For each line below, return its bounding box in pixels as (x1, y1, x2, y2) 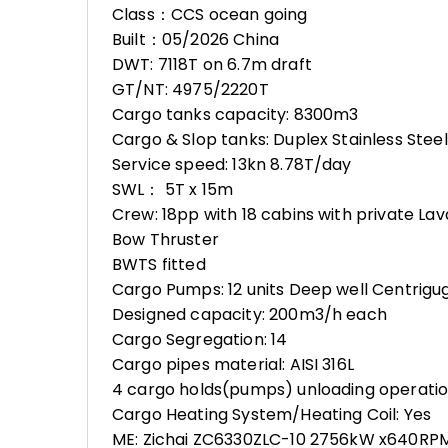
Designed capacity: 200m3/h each (112, 303, 387, 326)
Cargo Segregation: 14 (112, 328, 288, 351)
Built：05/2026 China (112, 28, 280, 51)
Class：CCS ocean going (112, 3, 308, 26)
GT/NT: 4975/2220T (112, 78, 269, 101)
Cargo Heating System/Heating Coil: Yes (112, 403, 432, 426)
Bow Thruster (112, 228, 219, 251)
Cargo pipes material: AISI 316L (112, 353, 354, 376)
